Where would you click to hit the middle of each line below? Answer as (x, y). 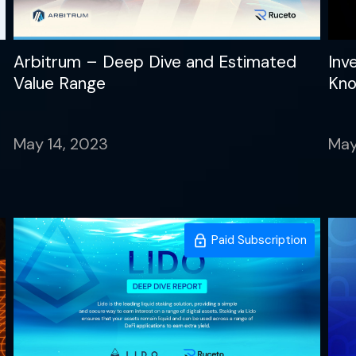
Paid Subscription (257, 240)
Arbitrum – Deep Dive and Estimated (155, 62)
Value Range (60, 84)
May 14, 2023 (61, 144)
